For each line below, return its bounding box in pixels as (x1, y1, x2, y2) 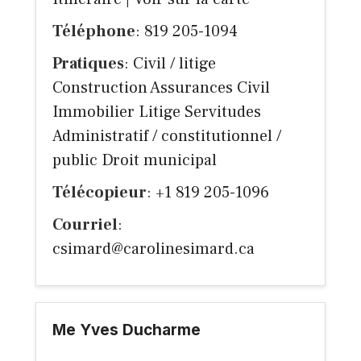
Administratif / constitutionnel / (52, 126, 281, 147)
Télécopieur (52, 182, 147, 204)
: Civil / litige (124, 53, 216, 75)
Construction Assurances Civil (52, 77, 270, 99)
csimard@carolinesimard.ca (52, 239, 255, 260)
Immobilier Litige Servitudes (52, 102, 261, 123)
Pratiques (52, 53, 124, 75)
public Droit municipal (52, 150, 217, 172)
